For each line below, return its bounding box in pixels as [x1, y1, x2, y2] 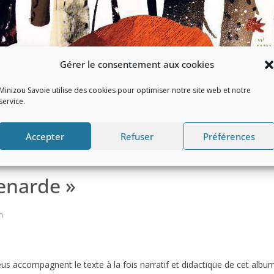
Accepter [25, 130, 64, 142]
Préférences [203, 130, 256, 142]
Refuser [120, 130, 154, 142]
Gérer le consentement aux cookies [60, 57, 214, 70]
